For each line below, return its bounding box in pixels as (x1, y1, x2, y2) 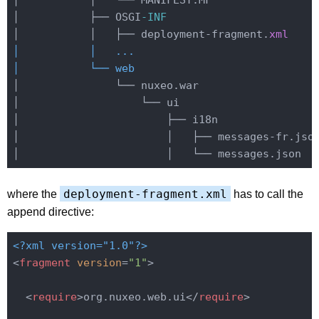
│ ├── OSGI (12, 11, 141, 24)
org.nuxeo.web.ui (83, 291, 186, 304)
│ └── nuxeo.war (12, 79, 199, 93)
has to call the (231, 187, 303, 200)
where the (7, 187, 60, 200)
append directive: (7, 205, 94, 218)
